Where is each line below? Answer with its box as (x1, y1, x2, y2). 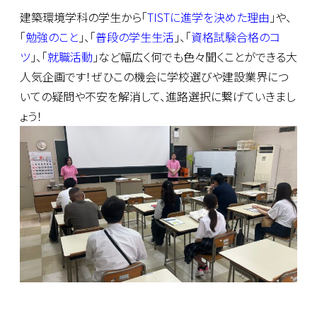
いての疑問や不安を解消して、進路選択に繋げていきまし (20, 88, 296, 105)
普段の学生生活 (96, 28, 174, 46)
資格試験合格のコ (191, 28, 280, 46)
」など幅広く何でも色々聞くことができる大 (93, 48, 297, 66)
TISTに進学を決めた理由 (147, 8, 270, 26)
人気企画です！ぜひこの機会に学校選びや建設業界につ (20, 68, 289, 86)
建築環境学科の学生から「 (20, 8, 147, 26)
